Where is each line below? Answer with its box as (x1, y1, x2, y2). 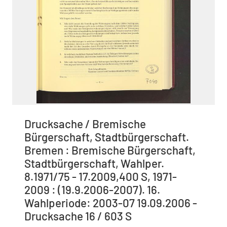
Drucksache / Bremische (24, 117, 146, 130)
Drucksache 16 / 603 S (24, 209, 132, 222)
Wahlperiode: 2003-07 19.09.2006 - (24, 196, 197, 209)
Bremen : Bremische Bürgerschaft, (24, 143, 196, 157)
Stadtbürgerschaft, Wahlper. (24, 156, 164, 170)
